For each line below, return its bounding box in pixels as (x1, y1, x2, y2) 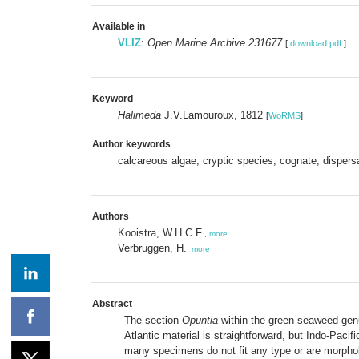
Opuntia (182, 313, 218, 326)
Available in (92, 20, 145, 32)
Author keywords (92, 138, 171, 150)
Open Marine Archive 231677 (147, 36, 282, 49)
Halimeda (118, 108, 161, 121)
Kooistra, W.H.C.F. (118, 226, 204, 239)
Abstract (92, 297, 132, 309)
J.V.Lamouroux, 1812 (161, 108, 266, 121)
